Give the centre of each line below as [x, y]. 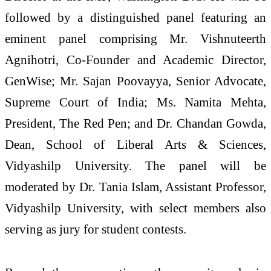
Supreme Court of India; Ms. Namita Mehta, [135, 102]
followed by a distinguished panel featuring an [135, 18]
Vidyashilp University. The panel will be [135, 166]
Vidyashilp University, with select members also [135, 208]
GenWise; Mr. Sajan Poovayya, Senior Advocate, [135, 81]
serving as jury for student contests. [96, 229]
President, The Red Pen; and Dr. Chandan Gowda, [135, 123]
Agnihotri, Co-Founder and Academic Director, [135, 60]
